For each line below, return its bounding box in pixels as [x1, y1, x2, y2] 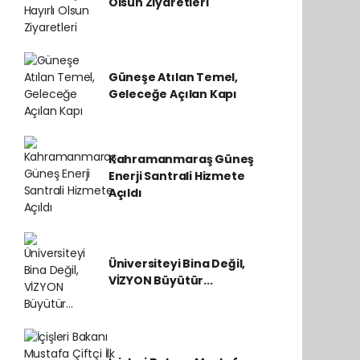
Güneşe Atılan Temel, [108, 69, 238, 85]
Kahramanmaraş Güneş [108, 150, 255, 167]
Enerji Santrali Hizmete [108, 167, 245, 184]
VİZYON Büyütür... [108, 272, 213, 288]
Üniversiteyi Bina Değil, [108, 256, 246, 272]
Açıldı [108, 184, 142, 201]
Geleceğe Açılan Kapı [108, 86, 237, 102]
